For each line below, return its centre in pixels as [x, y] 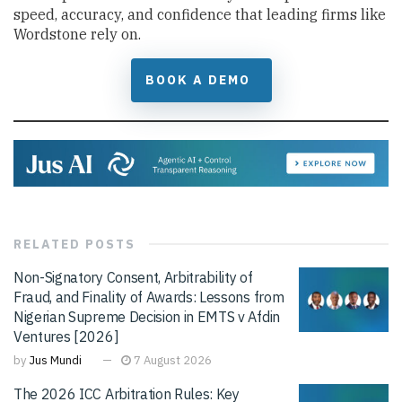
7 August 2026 [171, 361]
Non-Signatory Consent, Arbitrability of [133, 278]
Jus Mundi [55, 361]
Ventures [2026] [66, 337]
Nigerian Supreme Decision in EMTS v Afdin [147, 317]
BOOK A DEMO [197, 80]
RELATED [47, 245]
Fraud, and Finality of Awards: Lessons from [149, 297]
